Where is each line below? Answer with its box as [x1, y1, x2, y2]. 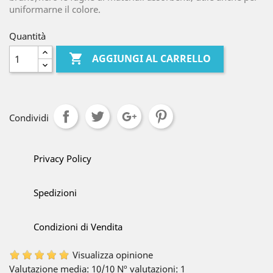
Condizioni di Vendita [34, 221, 122, 233]
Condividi [9, 112, 49, 124]
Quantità [9, 30, 46, 42]
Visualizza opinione [73, 249, 153, 261]
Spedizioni [34, 186, 77, 199]
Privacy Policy [34, 152, 91, 165]
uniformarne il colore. [9, 3, 101, 15]
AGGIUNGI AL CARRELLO [92, 52, 211, 66]
